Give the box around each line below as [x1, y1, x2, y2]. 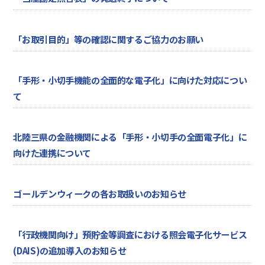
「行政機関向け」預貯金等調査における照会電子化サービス [13, 228, 247, 241]
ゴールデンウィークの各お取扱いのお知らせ [13, 187, 186, 201]
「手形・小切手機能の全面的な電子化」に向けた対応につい [13, 73, 247, 86]
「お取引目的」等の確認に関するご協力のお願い [13, 32, 204, 46]
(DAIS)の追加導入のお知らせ [13, 244, 127, 257]
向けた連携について [13, 146, 92, 159]
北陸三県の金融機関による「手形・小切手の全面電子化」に [13, 130, 247, 143]
